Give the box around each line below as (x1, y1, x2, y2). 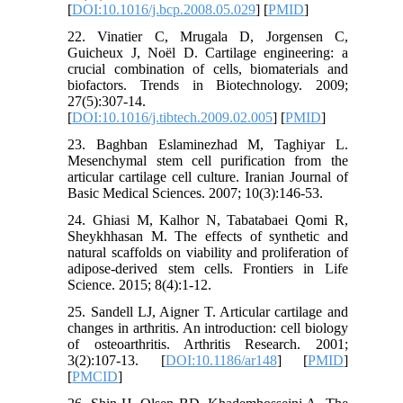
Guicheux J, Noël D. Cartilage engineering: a (67, 44, 348, 60)
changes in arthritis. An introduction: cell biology (67, 319, 348, 336)
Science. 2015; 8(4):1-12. (67, 276, 212, 292)
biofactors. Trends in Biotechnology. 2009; (67, 76, 348, 93)
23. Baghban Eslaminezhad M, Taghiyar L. (67, 136, 348, 152)
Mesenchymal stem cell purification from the (67, 152, 348, 168)
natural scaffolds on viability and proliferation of (67, 244, 348, 260)
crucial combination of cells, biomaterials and (67, 60, 348, 76)
